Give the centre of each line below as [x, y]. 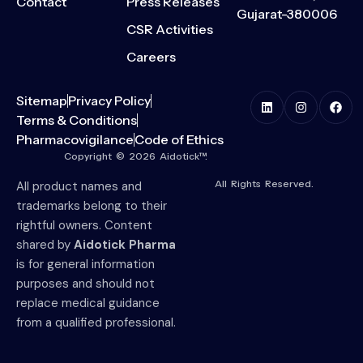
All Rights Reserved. [264, 184]
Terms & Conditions [77, 120]
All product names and [79, 187]
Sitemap [42, 101]
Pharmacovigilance [75, 140]
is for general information [85, 265]
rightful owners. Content [84, 226]
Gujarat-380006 [287, 14]
